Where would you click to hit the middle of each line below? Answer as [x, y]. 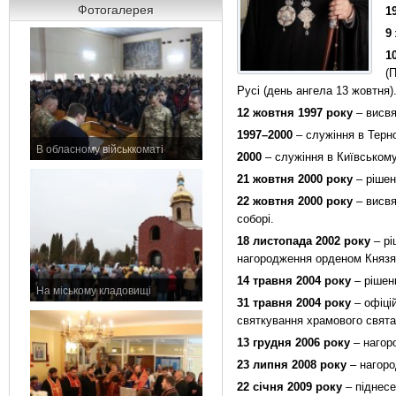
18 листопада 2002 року [304, 241]
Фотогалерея [116, 10]
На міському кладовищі [93, 291]
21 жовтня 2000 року [295, 179]
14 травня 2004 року [294, 281]
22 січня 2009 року [289, 387]
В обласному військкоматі [99, 149]
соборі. [255, 219]
